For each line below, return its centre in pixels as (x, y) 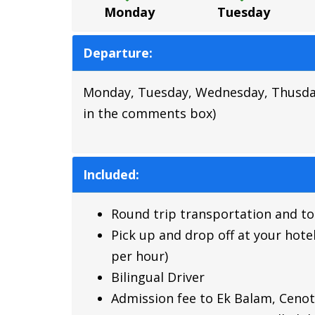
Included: (111, 174)
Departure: (118, 52)
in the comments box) (149, 113)
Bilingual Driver (161, 277)
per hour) (140, 256)
